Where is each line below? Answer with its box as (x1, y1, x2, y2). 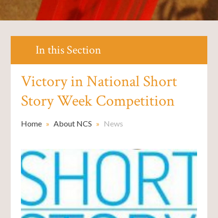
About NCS (53, 118, 92, 128)
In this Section (35, 42, 101, 57)
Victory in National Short (20, 71, 177, 91)
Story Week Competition (20, 91, 175, 111)
